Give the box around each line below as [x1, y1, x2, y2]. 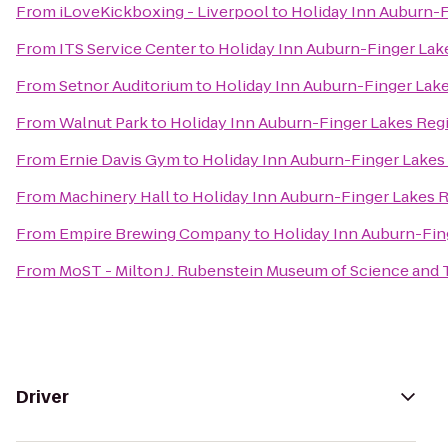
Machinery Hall [59, 186, 170, 207]
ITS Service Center [59, 38, 196, 59]
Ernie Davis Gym [59, 149, 180, 170]
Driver [16, 385, 69, 409]
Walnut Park [59, 112, 148, 133]
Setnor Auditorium [59, 75, 193, 96]
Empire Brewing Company [59, 223, 251, 244]
